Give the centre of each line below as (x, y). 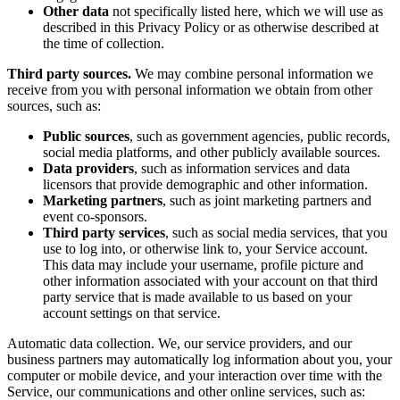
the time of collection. (104, 44)
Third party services (104, 233)
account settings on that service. (132, 313)
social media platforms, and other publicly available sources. (212, 153)
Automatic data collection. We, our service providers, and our (179, 344)
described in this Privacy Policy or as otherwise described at (211, 28)
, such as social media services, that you (276, 233)
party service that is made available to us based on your (197, 297)
